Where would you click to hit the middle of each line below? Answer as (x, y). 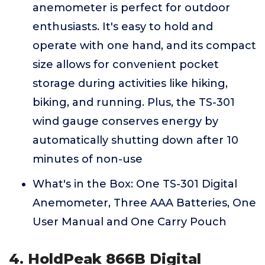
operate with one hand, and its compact (144, 46)
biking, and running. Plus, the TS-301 (134, 102)
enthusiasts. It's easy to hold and (123, 27)
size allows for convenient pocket (126, 64)
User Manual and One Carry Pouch (130, 222)
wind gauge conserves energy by (125, 121)
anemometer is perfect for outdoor (131, 8)
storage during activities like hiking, (130, 83)
